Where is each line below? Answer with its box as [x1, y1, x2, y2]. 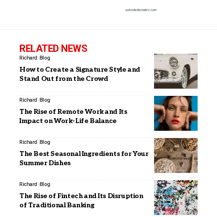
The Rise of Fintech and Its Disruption [19, 192, 143, 201]
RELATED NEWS [19, 43, 87, 55]
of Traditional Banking [19, 201, 94, 210]
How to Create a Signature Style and [19, 65, 140, 74]
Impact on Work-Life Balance [19, 117, 117, 125]
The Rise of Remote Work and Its [19, 108, 127, 116]
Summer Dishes [19, 159, 71, 168]
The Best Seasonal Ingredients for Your [19, 150, 149, 158]
